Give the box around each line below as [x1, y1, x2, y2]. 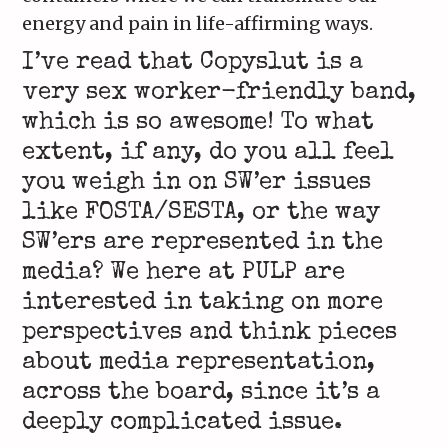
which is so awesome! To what [22, 111, 375, 136]
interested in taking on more [22, 291, 384, 316]
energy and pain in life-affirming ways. [22, 12, 374, 36]
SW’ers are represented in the [22, 231, 384, 256]
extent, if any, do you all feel [22, 141, 395, 166]
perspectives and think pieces [22, 321, 398, 346]
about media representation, [22, 351, 376, 376]
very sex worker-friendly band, [22, 81, 417, 106]
